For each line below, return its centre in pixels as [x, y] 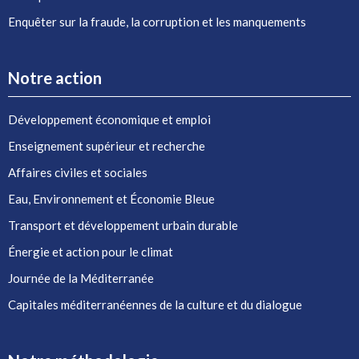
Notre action [55, 78]
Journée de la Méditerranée [81, 278]
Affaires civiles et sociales [78, 172]
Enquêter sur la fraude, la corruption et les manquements [157, 22]
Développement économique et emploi [109, 119]
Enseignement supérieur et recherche [107, 146]
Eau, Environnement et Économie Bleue [111, 199]
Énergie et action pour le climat [91, 252]
